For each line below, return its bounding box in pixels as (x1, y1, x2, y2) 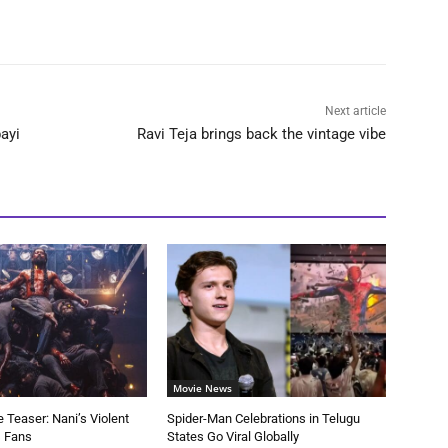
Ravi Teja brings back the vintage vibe (136, 124, 386, 143)
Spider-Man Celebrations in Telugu (167, 410, 361, 426)
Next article (324, 103, 386, 118)
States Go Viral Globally (167, 428, 300, 444)
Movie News (173, 380, 233, 395)
